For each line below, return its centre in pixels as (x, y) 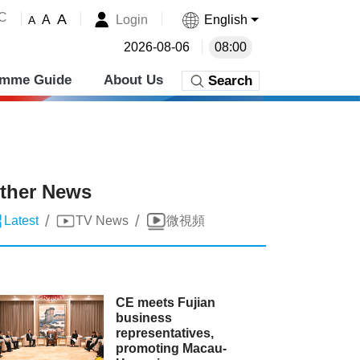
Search (230, 81)
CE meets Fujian (166, 303)
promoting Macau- (172, 348)
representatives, (165, 333)
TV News (102, 221)
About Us (133, 80)
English (226, 19)
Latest (21, 221)
